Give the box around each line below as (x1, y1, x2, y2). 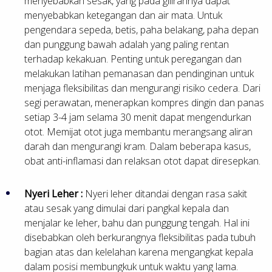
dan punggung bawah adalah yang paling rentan (24, 37, 229, 51)
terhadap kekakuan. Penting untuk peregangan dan (24, 52, 242, 66)
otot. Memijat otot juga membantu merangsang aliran (24, 124, 253, 138)
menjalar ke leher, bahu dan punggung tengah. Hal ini (24, 216, 250, 229)
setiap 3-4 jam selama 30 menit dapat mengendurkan (24, 110, 251, 124)
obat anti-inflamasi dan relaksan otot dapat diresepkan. (24, 154, 260, 168)
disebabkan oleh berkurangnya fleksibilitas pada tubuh (24, 230, 256, 244)
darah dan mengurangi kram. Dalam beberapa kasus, (24, 139, 251, 153)
